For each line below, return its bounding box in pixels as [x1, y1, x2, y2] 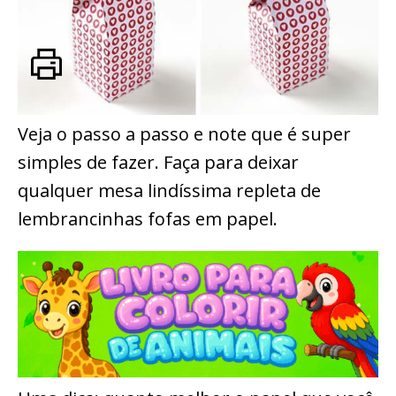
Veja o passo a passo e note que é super [18, 122, 351, 147]
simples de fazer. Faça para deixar [18, 150, 299, 175]
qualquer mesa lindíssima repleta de [18, 179, 321, 203]
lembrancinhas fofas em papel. [18, 207, 278, 232]
